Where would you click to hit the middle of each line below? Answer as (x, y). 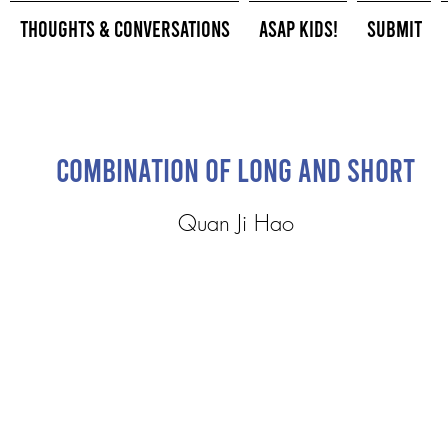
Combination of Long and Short (235, 169)
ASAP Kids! (298, 28)
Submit (394, 28)
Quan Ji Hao (235, 223)
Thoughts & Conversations (124, 28)
